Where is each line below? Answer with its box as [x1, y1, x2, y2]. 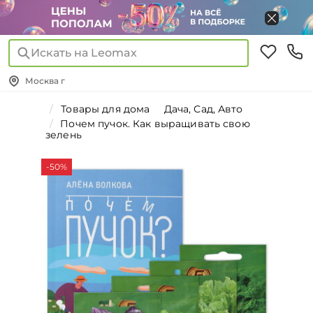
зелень [45, 129, 82, 141]
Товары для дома [61, 103, 150, 115]
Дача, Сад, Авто [163, 103, 243, 115]
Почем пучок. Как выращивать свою [60, 117, 250, 130]
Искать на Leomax [31, 46, 137, 59]
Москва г [25, 75, 65, 86]
